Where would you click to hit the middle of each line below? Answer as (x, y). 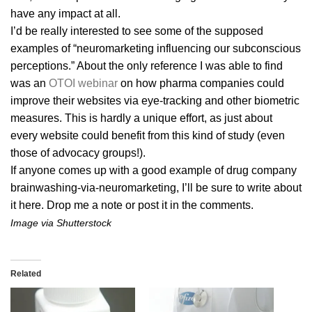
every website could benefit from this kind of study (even (148, 135)
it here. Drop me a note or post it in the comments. (132, 205)
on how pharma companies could (201, 83)
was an (30, 83)
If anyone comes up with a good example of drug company (154, 170)
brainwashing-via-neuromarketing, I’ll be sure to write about (156, 187)
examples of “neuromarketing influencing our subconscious (156, 48)
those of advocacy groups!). (78, 153)
